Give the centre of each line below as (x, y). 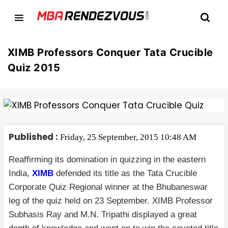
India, (20, 173)
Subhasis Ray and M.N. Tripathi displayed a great (103, 215)
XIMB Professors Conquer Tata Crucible (110, 52)
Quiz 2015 (34, 68)
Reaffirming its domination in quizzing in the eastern (107, 160)
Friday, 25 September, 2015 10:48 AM (127, 137)
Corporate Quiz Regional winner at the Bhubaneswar (108, 187)
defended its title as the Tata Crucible (125, 173)
